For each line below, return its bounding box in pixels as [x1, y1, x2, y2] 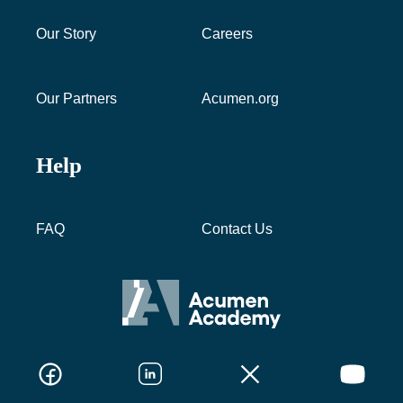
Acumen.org [201, 91, 279, 106]
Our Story [36, 26, 96, 41]
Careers [201, 26, 253, 41]
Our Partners [36, 91, 117, 106]
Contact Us [201, 221, 273, 237]
